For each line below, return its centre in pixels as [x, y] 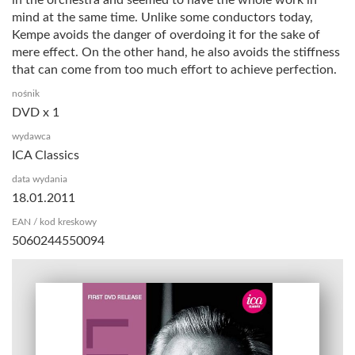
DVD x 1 [36, 112]
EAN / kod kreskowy [54, 221]
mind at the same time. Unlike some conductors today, [162, 17]
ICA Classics [46, 155]
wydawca [31, 136]
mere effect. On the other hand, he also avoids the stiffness [176, 52]
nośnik [26, 93]
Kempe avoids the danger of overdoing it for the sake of [166, 34]
